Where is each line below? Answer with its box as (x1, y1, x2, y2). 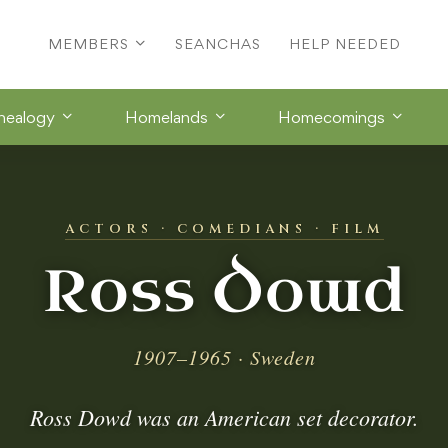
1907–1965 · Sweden (132, 343, 316, 370)
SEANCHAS (174, 35, 261, 53)
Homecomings (278, 106, 385, 127)
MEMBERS (47, 35, 129, 53)
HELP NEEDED (288, 35, 401, 53)
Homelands (125, 106, 208, 127)
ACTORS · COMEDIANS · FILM (64, 219, 384, 238)
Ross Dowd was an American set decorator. (29, 401, 419, 432)
